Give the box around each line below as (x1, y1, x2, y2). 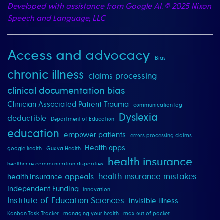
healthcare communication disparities (7, 161, 103, 167)
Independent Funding (7, 184, 79, 194)
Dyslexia (119, 111, 158, 125)
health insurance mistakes (98, 171, 197, 182)
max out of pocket (123, 210, 170, 217)
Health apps (85, 143, 125, 153)
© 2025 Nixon (165, 1, 211, 12)
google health (7, 145, 42, 152)
